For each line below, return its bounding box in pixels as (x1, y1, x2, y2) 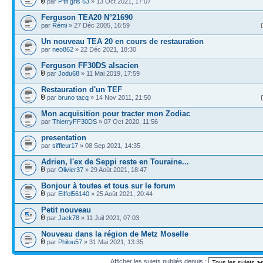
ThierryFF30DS (52, 117, 97, 125)
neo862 (52, 45, 73, 53)
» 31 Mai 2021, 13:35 (82, 238, 143, 245)
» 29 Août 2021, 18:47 (83, 166, 147, 173)
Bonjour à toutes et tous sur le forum (41, 181, 176, 190)
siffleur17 (52, 141, 78, 149)
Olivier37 (58, 166, 83, 173)
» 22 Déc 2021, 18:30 (73, 45, 136, 53)
